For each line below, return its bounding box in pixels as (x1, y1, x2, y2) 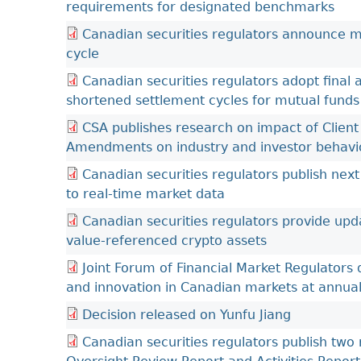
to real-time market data (66, 186, 225, 201)
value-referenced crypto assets (66, 233, 267, 248)
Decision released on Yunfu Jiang (82, 307, 291, 322)
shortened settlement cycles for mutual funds (66, 93, 359, 108)
